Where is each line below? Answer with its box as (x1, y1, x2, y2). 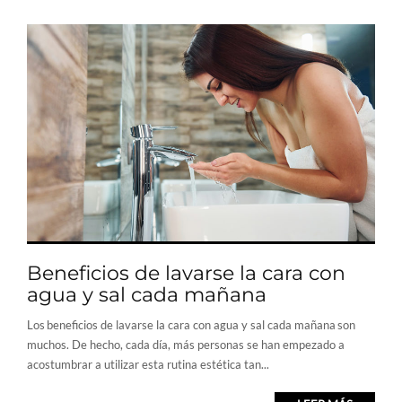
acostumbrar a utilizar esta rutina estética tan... (27, 356, 269, 371)
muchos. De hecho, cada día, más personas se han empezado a (27, 336, 345, 352)
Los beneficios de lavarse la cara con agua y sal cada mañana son (27, 317, 355, 332)
